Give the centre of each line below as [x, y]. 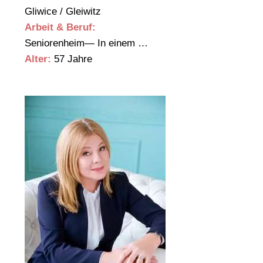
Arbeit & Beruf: [60, 28]
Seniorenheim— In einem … [88, 43]
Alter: [38, 59]
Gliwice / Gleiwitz [64, 12]
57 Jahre [72, 59]
